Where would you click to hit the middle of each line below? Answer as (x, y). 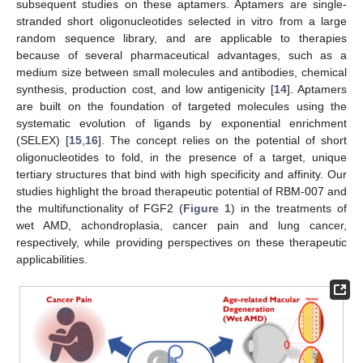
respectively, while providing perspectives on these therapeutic (181, 242)
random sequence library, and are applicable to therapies (181, 38)
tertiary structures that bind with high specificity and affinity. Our (181, 174)
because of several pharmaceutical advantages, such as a (181, 55)
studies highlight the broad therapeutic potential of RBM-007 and (181, 191)
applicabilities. (52, 259)
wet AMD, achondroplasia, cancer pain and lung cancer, (181, 225)
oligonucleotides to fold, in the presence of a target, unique (181, 157)
